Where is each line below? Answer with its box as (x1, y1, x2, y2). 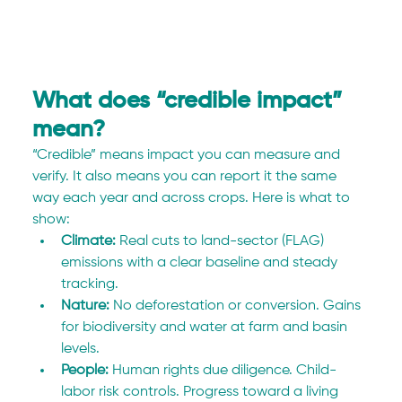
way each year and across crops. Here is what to (32, 191, 354, 206)
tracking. (61, 277, 119, 293)
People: (61, 363, 109, 379)
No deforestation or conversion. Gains (109, 299, 365, 314)
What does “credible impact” (32, 90, 349, 114)
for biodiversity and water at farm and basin (61, 320, 352, 336)
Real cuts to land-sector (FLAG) (116, 234, 328, 249)
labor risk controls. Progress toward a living (61, 385, 343, 400)
